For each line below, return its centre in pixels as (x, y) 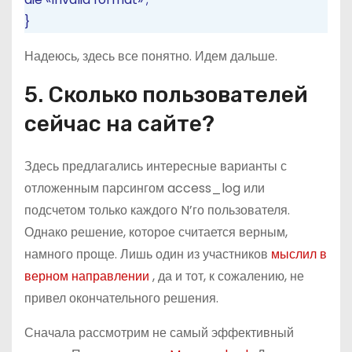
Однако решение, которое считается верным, (156, 232)
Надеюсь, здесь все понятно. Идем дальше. (151, 56)
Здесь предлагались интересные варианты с (156, 166)
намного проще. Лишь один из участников (148, 254)
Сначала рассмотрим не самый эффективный (159, 333)
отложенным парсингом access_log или (145, 188)
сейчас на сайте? (119, 124)
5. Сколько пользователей (166, 95)
